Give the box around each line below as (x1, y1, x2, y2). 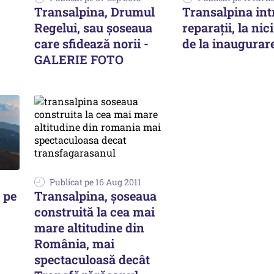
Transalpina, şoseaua (34, 187, 157, 204)
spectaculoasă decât (34, 251, 150, 267)
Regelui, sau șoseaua (34, 20, 152, 35)
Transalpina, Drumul (34, 4, 155, 20)
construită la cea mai (34, 203, 155, 220)
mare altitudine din (34, 219, 144, 235)
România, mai (34, 235, 114, 251)
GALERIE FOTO (34, 51, 124, 67)
